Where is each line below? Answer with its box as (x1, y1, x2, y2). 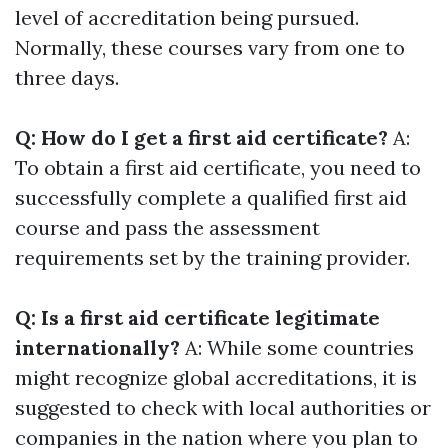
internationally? (15, 335, 180, 361)
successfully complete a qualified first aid (15, 185, 407, 211)
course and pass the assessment (15, 215, 320, 241)
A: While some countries (180, 335, 414, 361)
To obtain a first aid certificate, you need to (15, 155, 421, 181)
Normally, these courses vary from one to (15, 35, 405, 61)
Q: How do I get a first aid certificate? (15, 125, 388, 151)
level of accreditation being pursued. (15, 5, 359, 31)
